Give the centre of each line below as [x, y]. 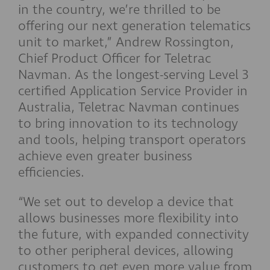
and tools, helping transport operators [132, 140]
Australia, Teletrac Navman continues [129, 107]
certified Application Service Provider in [133, 91]
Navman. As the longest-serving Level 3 [133, 75]
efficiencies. [51, 172]
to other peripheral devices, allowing [126, 251]
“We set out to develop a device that [126, 202]
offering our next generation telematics [134, 26]
